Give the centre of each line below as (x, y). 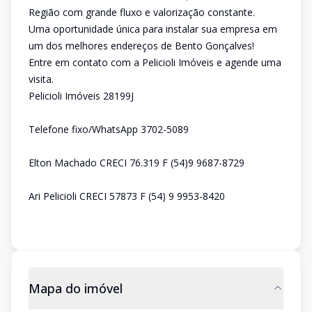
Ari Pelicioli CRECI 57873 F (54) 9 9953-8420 (127, 196)
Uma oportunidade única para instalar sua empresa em (153, 29)
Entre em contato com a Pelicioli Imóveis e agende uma (155, 62)
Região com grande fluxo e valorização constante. (142, 12)
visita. (41, 79)
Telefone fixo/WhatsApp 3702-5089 (109, 129)
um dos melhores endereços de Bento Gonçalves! (141, 46)
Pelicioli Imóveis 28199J (81, 96)
